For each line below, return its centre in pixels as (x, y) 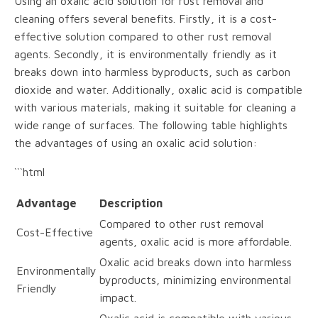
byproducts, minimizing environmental (195, 279)
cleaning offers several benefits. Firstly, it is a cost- (146, 18)
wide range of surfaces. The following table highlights (151, 125)
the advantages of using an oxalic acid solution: (136, 142)
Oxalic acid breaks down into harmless (196, 262)
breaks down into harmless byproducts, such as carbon (152, 71)
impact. (118, 297)
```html (29, 171)
